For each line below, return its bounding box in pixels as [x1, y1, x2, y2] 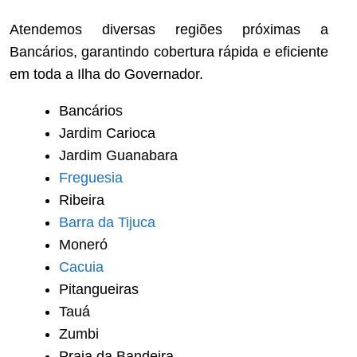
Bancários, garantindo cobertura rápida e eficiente [10, 44, 328, 61]
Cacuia [59, 259, 104, 276]
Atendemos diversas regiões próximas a [10, 22, 328, 38]
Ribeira [59, 192, 104, 209]
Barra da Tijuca [59, 214, 155, 231]
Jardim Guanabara [59, 147, 178, 164]
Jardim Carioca [59, 125, 155, 142]
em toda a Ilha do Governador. [10, 66, 203, 83]
